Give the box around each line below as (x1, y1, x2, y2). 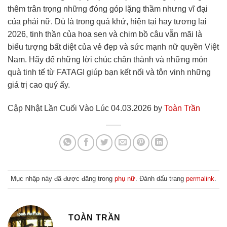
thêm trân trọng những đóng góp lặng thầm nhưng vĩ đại (8, 4, 208, 13)
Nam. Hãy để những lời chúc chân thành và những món (8, 55, 208, 64)
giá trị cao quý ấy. (8, 80, 70, 89)
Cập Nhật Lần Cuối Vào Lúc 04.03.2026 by (8, 103, 164, 112)
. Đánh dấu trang (135, 174, 186, 182)
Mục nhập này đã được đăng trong (11, 174, 115, 182)
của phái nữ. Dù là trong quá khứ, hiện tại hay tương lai (8, 17, 207, 26)
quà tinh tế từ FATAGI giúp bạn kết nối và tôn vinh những (8, 67, 211, 77)
